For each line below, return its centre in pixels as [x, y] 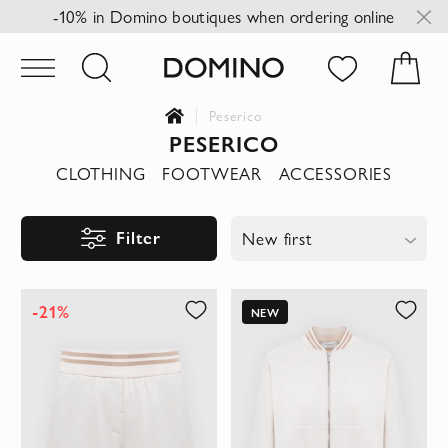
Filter [139, 236]
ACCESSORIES [335, 172]
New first [277, 238]
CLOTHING [100, 172]
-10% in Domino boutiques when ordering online [224, 16]
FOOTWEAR [212, 172]
